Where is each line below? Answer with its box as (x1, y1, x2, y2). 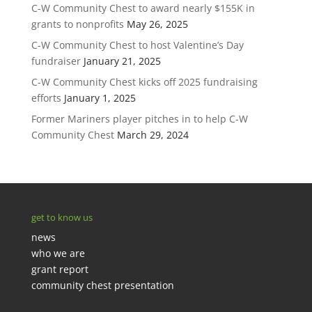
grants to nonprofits (31, 17, 124, 31)
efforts (31, 91, 61, 104)
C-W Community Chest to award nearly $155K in (31, 1, 255, 15)
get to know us (31, 211, 93, 224)
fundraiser (31, 54, 81, 68)
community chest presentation (31, 279, 174, 292)
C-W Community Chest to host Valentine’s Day (31, 38, 244, 52)
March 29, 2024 (116, 128, 189, 141)
